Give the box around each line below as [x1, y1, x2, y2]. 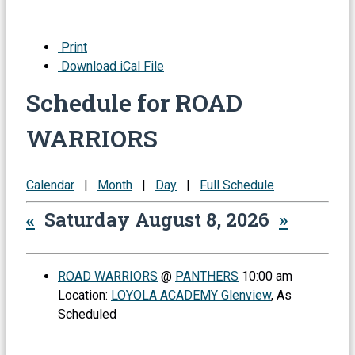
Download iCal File [58, 58, 164, 74]
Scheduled [58, 306, 116, 322]
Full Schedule [200, 177, 274, 193]
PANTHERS [175, 268, 239, 284]
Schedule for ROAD [26, 86, 242, 118]
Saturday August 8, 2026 [35, 206, 279, 232]
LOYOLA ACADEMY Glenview [111, 287, 271, 303]
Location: [58, 287, 111, 303]
